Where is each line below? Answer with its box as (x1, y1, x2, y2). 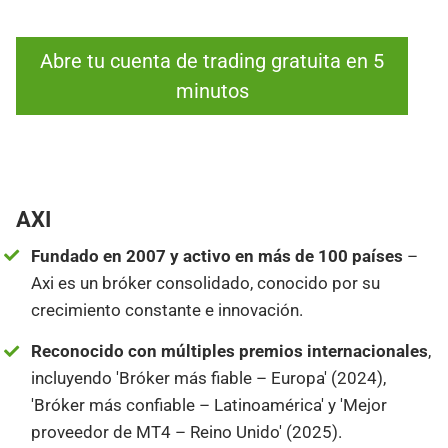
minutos (175, 78, 249, 103)
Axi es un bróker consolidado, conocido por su (31, 272, 381, 293)
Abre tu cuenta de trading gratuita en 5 (40, 48, 384, 73)
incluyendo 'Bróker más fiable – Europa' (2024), (31, 368, 387, 389)
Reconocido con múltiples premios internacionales (31, 341, 429, 362)
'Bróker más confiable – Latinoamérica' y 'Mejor (31, 395, 388, 416)
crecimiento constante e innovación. (31, 299, 304, 320)
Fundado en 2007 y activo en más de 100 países (31, 245, 404, 266)
